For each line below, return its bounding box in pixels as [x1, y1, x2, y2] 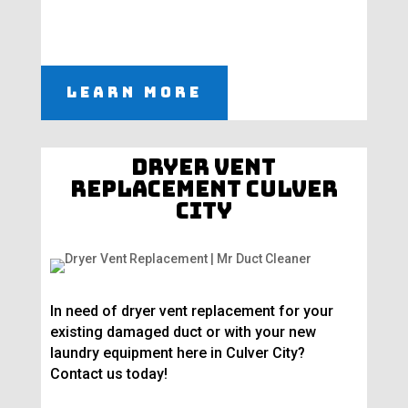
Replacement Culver [69, 175, 338, 204]
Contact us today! [49, 365, 168, 383]
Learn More [66, 83, 202, 103]
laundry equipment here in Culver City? [49, 344, 305, 362]
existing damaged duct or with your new [49, 323, 316, 342]
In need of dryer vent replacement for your [49, 302, 333, 321]
